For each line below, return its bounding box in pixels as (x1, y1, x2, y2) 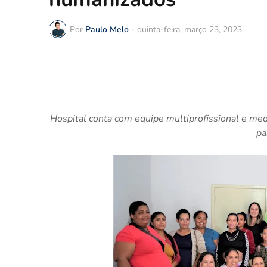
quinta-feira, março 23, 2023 (137, 23, 242, 35)
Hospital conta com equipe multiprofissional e (49, 112, 249, 125)
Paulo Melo (85, 23, 129, 35)
